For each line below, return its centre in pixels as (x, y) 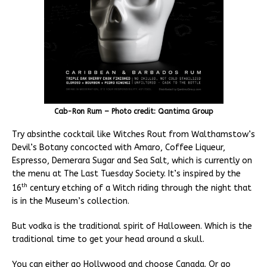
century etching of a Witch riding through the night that (139, 188)
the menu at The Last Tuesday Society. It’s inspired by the (126, 174)
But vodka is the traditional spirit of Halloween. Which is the (132, 226)
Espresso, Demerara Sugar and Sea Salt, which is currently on (132, 161)
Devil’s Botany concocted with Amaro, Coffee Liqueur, (119, 148)
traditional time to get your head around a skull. (108, 239)
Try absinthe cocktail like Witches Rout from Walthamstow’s (133, 135)
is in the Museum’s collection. (71, 201)
